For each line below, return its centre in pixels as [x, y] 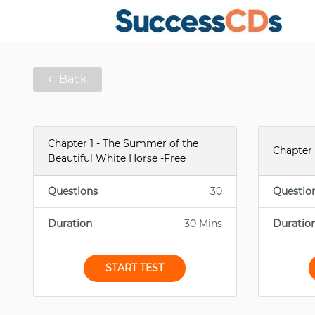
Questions [73, 191]
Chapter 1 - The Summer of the [123, 143]
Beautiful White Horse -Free [117, 158]
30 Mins [203, 224]
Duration [70, 224]
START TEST [135, 268]
